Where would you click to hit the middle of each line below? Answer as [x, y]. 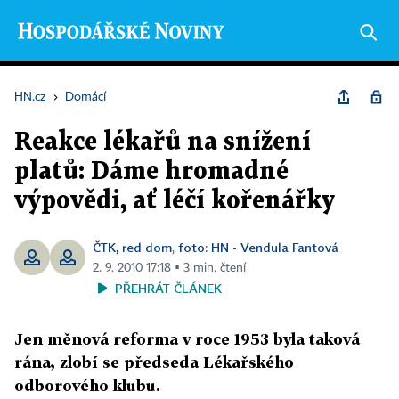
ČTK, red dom [132, 247]
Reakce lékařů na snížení [163, 142]
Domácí [85, 97]
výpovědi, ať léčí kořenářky [175, 201]
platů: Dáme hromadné [151, 172]
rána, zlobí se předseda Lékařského [154, 362]
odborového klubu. [87, 385]
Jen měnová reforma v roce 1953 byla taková [187, 339]
